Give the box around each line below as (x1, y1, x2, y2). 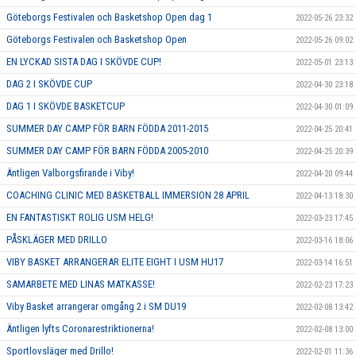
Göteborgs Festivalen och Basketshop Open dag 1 (6, 10, 212, 23)
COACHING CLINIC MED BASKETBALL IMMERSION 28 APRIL (6, 188, 250, 201)
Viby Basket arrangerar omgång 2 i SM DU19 (6, 300, 186, 312)
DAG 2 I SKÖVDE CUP (6, 77, 92, 90)
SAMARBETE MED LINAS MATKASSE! (6, 277, 155, 290)
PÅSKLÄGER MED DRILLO (6, 233, 107, 246)
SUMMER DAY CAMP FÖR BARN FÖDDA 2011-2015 (6, 122, 208, 134)
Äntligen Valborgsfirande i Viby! (6, 166, 134, 179)
